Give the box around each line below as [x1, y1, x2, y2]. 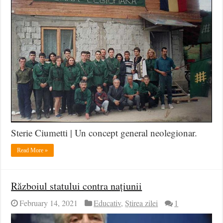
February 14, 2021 [19, 198, 78, 209]
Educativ [94, 198, 121, 209]
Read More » [17, 147, 48, 154]
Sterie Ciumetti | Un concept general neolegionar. [11, 126, 198, 139]
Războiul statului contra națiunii [11, 179, 142, 193]
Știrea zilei [125, 198, 158, 209]
